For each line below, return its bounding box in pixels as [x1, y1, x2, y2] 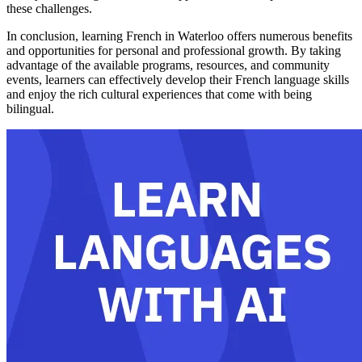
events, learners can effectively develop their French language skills [6, 73, 349, 87]
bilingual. [6, 102, 54, 116]
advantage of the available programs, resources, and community [6, 58, 330, 73]
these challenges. [6, 2, 92, 16]
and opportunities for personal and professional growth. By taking [6, 44, 341, 58]
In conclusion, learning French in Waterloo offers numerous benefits [6, 29, 352, 44]
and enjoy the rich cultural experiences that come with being [6, 87, 312, 102]
